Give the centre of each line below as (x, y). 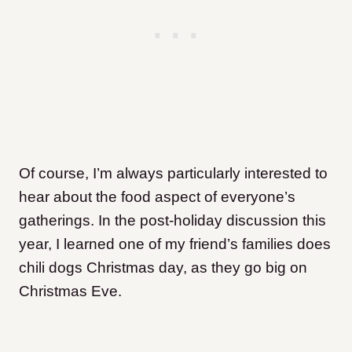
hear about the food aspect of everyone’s (157, 197)
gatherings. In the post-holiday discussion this (172, 220)
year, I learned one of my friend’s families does (175, 244)
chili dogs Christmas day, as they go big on (163, 268)
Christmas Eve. (70, 291)
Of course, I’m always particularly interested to (173, 173)
